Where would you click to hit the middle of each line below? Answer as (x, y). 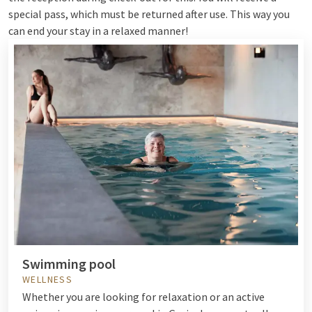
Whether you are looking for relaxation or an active (143, 296)
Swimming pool (69, 263)
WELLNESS (48, 279)
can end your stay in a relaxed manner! (98, 31)
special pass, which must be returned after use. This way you (149, 14)
